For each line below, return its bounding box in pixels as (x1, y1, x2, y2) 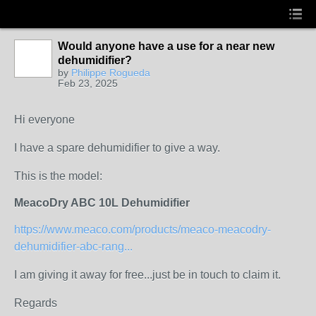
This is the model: (14, 170, 102, 182)
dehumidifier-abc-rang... (14, 241, 133, 253)
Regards (14, 297, 57, 309)
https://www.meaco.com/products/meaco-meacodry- (14, 224, 271, 236)
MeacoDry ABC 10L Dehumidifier (14, 197, 190, 209)
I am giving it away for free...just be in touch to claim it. (14, 269, 281, 281)
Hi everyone (14, 114, 75, 126)
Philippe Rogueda (71, 67, 150, 78)
